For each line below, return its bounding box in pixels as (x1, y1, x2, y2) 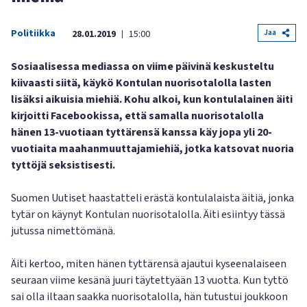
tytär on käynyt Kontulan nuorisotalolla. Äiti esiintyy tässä (11, 207, 285, 222)
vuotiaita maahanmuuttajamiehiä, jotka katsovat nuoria (11, 141, 294, 156)
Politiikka (11, 27, 56, 40)
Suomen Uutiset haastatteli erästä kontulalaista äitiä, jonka (11, 191, 294, 206)
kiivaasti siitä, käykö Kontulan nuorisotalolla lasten (11, 75, 271, 90)
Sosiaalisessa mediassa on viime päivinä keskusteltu (11, 59, 274, 74)
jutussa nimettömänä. (11, 223, 115, 238)
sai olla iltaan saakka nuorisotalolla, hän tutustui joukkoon (11, 289, 288, 304)
